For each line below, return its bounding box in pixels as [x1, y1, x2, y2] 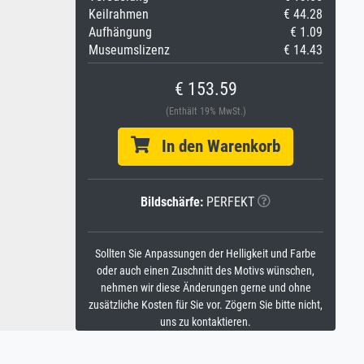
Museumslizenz [89, 42, 170, 58]
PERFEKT [203, 194, 254, 210]
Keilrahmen [89, 6, 149, 22]
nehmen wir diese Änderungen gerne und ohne [100, 281, 311, 295]
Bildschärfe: [141, 194, 203, 210]
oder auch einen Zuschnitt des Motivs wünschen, [97, 264, 314, 278]
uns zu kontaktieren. [160, 315, 251, 329]
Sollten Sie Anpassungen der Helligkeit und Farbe [95, 247, 316, 261]
